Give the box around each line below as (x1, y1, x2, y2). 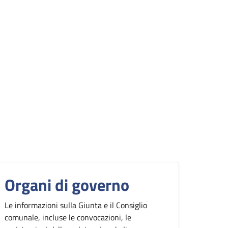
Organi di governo (5, 173, 129, 197)
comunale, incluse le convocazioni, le (5, 211, 131, 223)
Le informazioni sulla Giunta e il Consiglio (5, 199, 147, 211)
